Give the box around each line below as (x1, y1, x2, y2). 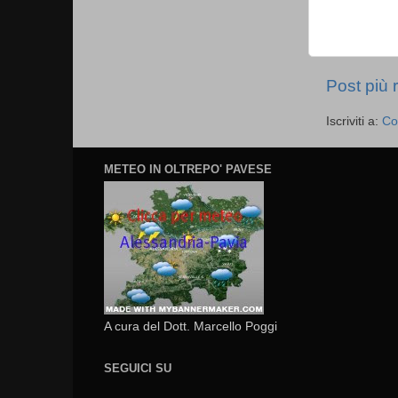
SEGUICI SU (104, 362, 171, 376)
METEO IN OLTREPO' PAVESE (104, 162, 272, 176)
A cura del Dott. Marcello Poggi (104, 320, 277, 334)
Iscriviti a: (326, 115, 382, 129)
